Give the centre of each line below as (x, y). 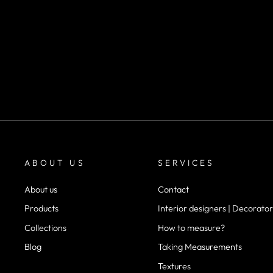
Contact (173, 189)
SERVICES (186, 162)
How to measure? (191, 228)
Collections (45, 228)
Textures (174, 266)
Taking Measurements (200, 247)
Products (41, 209)
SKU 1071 (115, 32)
